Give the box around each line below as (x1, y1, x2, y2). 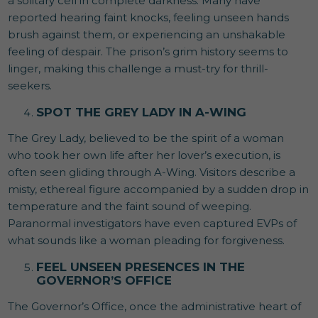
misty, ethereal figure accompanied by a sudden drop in (8, 182, 309, 196)
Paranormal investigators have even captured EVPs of (8, 216, 297, 230)
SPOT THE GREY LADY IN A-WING (36, 104, 247, 119)
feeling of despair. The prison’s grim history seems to (8, 44, 289, 58)
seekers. (8, 78, 53, 92)
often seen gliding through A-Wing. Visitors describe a (8, 165, 296, 179)
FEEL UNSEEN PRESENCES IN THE (36, 259, 246, 274)
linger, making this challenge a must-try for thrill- (8, 61, 269, 75)
